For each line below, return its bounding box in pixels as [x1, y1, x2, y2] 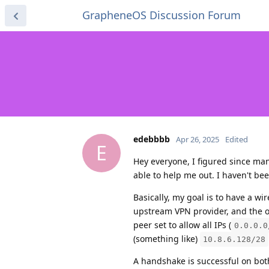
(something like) [133, 232, 200, 244]
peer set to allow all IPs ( [133, 219, 231, 231]
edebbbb [133, 133, 170, 145]
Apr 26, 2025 [176, 133, 219, 145]
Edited [225, 133, 248, 145]
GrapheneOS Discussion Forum [82, 8, 241, 22]
